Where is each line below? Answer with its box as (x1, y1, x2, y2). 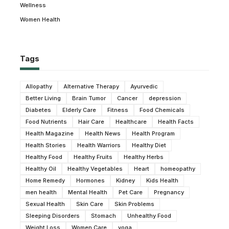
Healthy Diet (132, 141, 166, 149)
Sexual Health (26, 200, 65, 208)
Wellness (20, 1, 46, 9)
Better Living (26, 94, 61, 102)
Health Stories (26, 141, 66, 149)
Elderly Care (62, 106, 96, 113)
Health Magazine (26, 129, 74, 137)
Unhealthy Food (127, 212, 171, 219)
